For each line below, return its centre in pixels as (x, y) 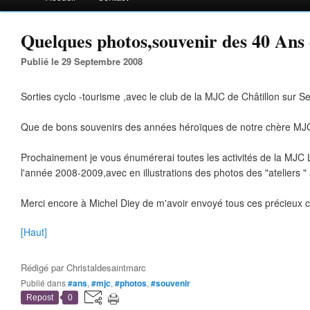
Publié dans (46, 283)
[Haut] (34, 232)
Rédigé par (44, 267)
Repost (40, 298)
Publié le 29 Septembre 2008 (85, 61)
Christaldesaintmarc (106, 267)
